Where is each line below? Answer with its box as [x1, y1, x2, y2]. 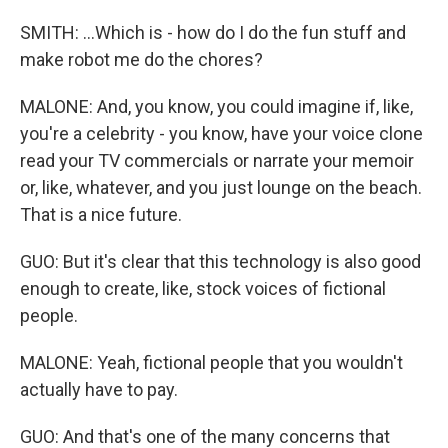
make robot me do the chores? [20, 49, 263, 70]
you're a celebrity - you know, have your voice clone [20, 123, 423, 144]
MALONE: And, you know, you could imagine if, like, [20, 96, 413, 117]
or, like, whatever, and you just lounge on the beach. [20, 177, 422, 198]
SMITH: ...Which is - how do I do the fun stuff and [20, 22, 406, 43]
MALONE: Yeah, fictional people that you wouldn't [20, 352, 403, 373]
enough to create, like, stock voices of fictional [20, 278, 386, 299]
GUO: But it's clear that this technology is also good [20, 251, 421, 272]
